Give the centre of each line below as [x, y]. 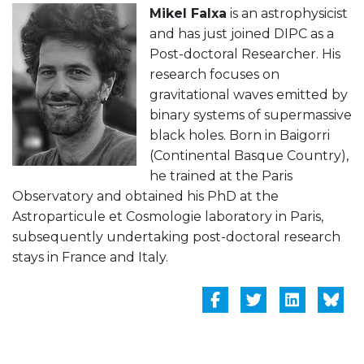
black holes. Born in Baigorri [240, 135]
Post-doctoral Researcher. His [245, 54]
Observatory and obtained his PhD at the [145, 196]
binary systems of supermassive [251, 115]
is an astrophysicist [287, 13]
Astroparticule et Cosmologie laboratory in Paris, [168, 216]
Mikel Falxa [188, 13]
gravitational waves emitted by [249, 94]
